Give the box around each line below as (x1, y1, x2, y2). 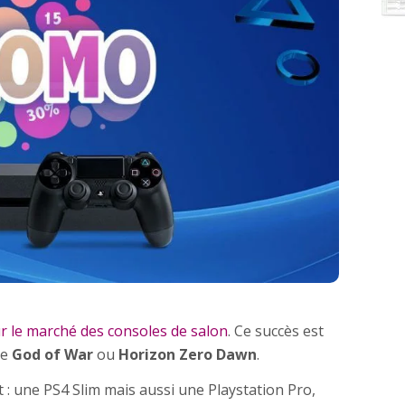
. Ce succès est (228, 320, 324, 341)
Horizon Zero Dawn (118, 344, 257, 364)
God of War (12, 344, 93, 364)
